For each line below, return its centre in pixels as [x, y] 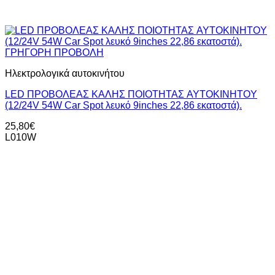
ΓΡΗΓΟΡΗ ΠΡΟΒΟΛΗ [54, 53]
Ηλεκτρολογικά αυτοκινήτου [65, 74]
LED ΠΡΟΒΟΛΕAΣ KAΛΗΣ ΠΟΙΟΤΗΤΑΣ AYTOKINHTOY [131, 95]
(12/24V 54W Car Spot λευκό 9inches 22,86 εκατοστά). [123, 106]
